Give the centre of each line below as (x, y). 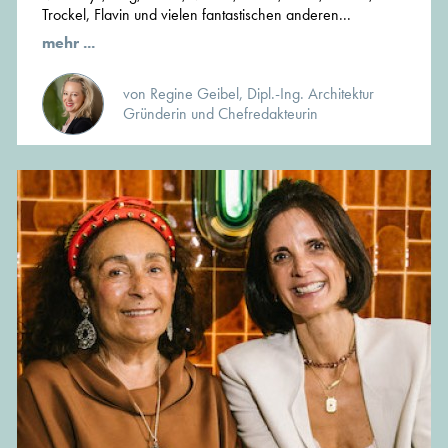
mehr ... (68, 43)
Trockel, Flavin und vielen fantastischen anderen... (196, 15)
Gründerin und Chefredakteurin (220, 114)
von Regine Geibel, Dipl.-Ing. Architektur (248, 94)
